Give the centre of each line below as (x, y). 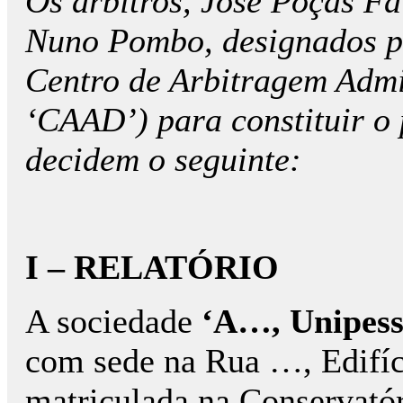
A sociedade (109, 321)
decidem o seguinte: (163, 159)
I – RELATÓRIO (152, 267)
